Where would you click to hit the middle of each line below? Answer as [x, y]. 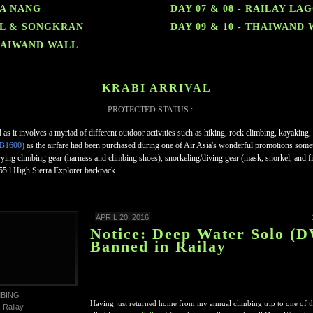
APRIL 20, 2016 [122, 217]
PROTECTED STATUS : [151, 110]
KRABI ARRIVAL [156, 88]
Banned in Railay [158, 246]
